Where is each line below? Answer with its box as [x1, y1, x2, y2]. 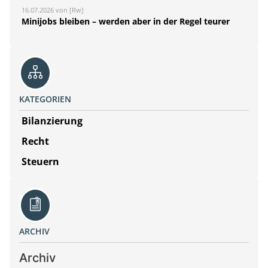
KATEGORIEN [19, 93, 71, 105]
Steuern [22, 154, 59, 168]
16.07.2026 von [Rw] [22, 5, 84, 14]
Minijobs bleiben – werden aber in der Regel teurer [22, 15, 230, 27]
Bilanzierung [22, 114, 83, 127]
